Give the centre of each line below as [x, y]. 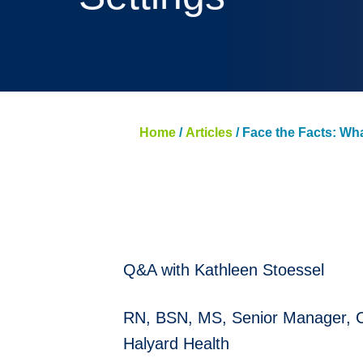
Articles [209, 132]
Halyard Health [176, 344]
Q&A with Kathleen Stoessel [224, 270]
